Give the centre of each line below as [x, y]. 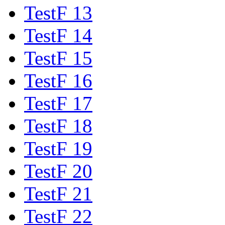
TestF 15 [58, 58]
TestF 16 [58, 80]
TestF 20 [58, 171]
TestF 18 [58, 126]
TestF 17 [58, 103]
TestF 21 [58, 193]
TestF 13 [58, 13]
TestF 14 [58, 35]
